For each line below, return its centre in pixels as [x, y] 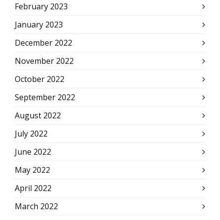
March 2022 [36, 206]
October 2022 [40, 79]
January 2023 [39, 25]
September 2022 [45, 97]
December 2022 [43, 43]
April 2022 [33, 188]
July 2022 [31, 134]
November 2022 [44, 61]
